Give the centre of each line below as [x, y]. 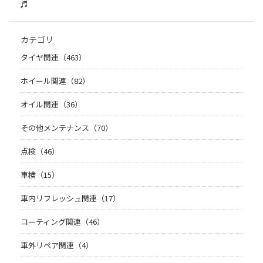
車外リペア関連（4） [57, 245]
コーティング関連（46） [63, 222]
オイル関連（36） [51, 104]
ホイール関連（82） [55, 81]
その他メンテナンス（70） [67, 128]
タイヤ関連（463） [53, 58]
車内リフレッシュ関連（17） [70, 198]
